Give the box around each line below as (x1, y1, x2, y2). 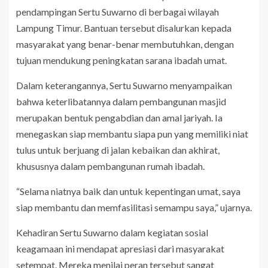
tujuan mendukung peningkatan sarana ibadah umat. (16, 54, 227, 66)
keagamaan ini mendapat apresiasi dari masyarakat (16, 242, 224, 254)
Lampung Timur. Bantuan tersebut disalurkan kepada (16, 22, 232, 33)
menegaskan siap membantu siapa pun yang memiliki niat (16, 127, 248, 139)
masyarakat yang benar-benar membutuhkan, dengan (16, 38, 234, 50)
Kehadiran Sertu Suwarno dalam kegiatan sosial (16, 226, 208, 238)
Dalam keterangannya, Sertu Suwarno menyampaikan (16, 79, 232, 91)
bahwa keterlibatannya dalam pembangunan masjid (16, 95, 226, 107)
